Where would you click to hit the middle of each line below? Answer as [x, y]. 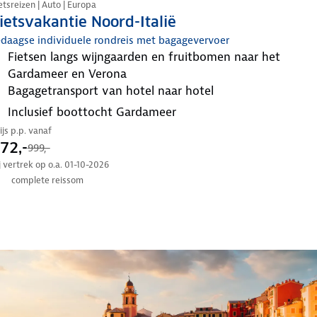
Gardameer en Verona [67, 73]
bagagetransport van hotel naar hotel [114, 90]
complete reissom [47, 180]
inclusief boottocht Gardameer [93, 111]
